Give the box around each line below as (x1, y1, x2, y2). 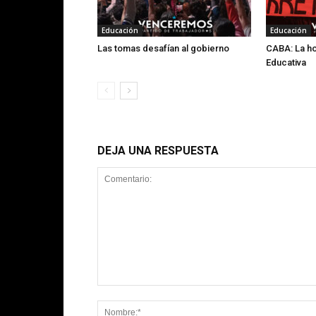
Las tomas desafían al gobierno (97, 43, 229, 54)
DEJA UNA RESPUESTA (97, 144, 219, 157)
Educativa (266, 57, 306, 68)
